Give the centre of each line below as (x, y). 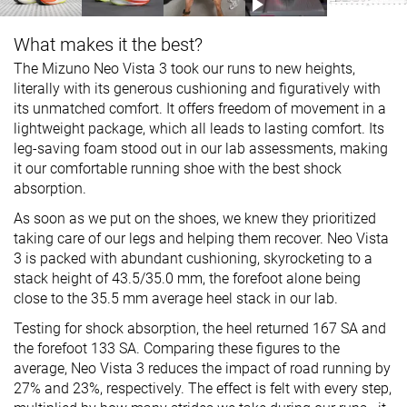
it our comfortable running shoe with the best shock (178, 168)
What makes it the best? (108, 44)
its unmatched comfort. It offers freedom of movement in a (200, 108)
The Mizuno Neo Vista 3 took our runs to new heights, (184, 68)
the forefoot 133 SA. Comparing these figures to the (177, 348)
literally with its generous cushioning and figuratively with (197, 88)
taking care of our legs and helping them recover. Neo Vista (201, 238)
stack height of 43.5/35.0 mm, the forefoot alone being (187, 278)
